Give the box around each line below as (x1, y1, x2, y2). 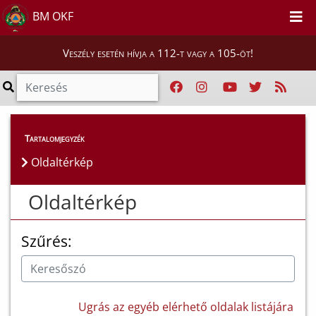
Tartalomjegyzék (25, 132, 85, 145)
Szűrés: (21, 231, 72, 251)
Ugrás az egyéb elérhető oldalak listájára (78, 299, 293, 315)
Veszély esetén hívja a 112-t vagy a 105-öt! (63, 46, 253, 60)
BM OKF (30, 8, 73, 25)
